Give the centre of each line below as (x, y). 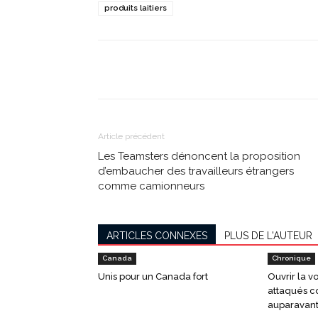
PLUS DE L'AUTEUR (268, 236)
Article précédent (131, 137)
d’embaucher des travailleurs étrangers (196, 171)
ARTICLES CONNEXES (157, 236)
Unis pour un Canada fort (153, 277)
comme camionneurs (151, 186)
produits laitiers (136, 9)
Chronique (291, 258)
